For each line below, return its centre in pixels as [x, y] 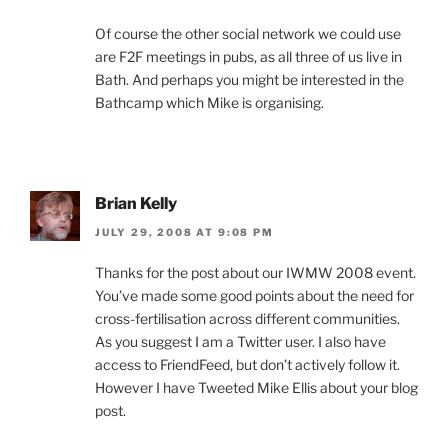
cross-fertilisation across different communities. [247, 318]
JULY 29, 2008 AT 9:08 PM [184, 231]
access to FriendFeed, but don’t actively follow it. [247, 364]
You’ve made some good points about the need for [254, 295]
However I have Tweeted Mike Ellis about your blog [256, 387]
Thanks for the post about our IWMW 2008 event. [255, 272]
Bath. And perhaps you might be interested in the [249, 80]
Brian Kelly [136, 204]
